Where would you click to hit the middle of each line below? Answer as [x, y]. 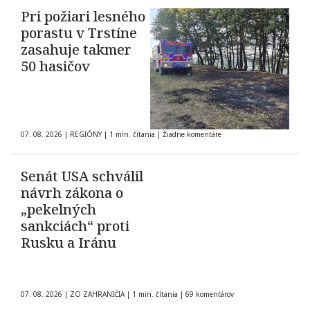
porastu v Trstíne [79, 33]
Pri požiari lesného [83, 17]
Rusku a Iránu [69, 243]
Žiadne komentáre [192, 135]
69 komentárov [210, 294]
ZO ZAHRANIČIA [97, 294]
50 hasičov [55, 66]
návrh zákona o [72, 193]
